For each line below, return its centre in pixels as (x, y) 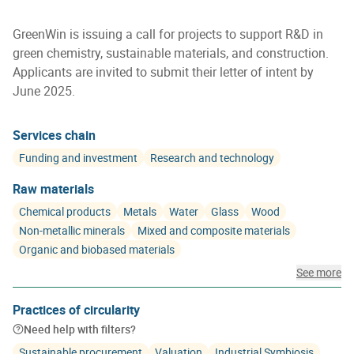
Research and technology (212, 158)
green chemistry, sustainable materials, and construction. (171, 53)
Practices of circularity (76, 310)
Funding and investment (78, 158)
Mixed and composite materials (214, 230)
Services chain (54, 135)
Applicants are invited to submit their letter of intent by (163, 72)
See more (319, 272)
